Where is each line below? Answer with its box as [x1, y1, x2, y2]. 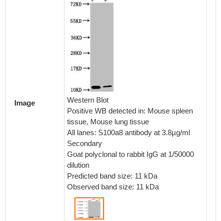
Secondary [67, 139, 102, 147]
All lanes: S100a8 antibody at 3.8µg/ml [67, 128, 190, 137]
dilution [67, 161, 89, 169]
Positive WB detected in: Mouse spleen [67, 107, 193, 115]
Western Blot [67, 96, 109, 104]
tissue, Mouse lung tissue [67, 117, 149, 126]
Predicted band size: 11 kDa [67, 172, 157, 180]
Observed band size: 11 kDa [67, 183, 159, 191]
